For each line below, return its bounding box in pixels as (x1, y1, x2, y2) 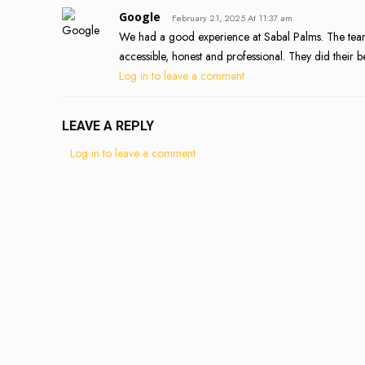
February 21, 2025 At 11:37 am (172, 11, 292, 24)
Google (119, 8, 161, 24)
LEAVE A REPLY (62, 117, 154, 134)
